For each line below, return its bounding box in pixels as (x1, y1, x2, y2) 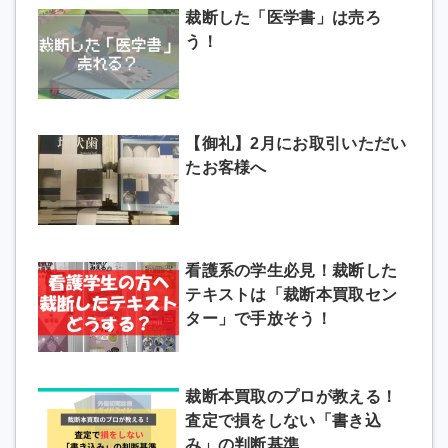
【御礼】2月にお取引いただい (185, 135, 407, 153)
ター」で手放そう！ (185, 309, 332, 327)
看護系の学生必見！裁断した (185, 261, 398, 279)
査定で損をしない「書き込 (185, 412, 381, 430)
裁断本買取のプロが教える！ (185, 388, 398, 406)
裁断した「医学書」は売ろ (185, 8, 381, 26)
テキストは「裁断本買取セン (185, 285, 398, 303)
